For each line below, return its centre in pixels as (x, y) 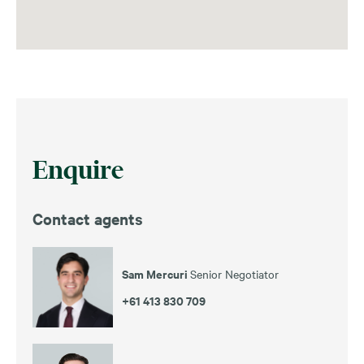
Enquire (78, 169)
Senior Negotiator (234, 273)
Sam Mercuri (156, 273)
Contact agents (88, 218)
